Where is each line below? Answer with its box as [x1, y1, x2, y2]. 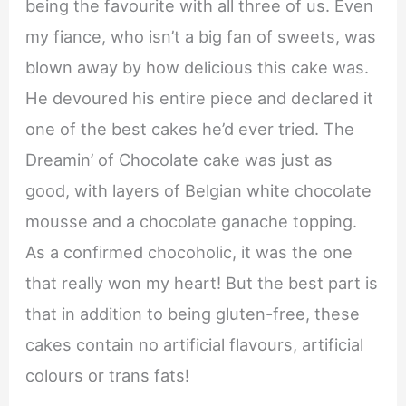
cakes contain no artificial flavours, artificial [25, 333, 364, 354]
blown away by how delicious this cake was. [25, 56, 370, 77]
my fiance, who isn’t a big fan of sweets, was [25, 25, 377, 46]
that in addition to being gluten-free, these [25, 303, 361, 324]
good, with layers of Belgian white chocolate [25, 179, 372, 200]
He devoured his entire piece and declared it [25, 87, 374, 108]
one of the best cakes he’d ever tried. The [25, 118, 355, 139]
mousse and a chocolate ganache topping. [25, 210, 358, 231]
